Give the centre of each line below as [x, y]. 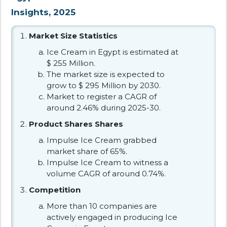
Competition [55, 190]
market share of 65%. [87, 151]
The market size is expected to [106, 74]
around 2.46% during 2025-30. [104, 107]
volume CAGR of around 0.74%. [106, 173]
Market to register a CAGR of [102, 96]
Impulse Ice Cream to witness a [107, 162]
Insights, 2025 [43, 12]
